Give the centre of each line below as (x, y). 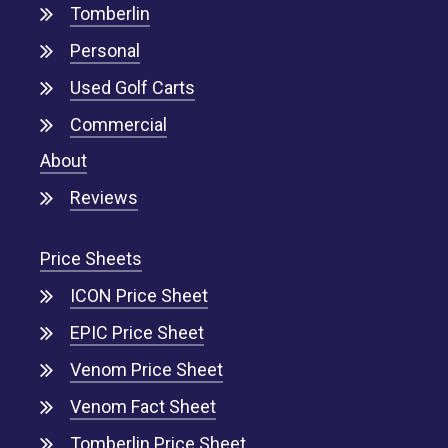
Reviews (103, 197)
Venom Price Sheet (146, 369)
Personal (104, 50)
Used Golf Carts (132, 87)
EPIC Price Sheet (136, 332)
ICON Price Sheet (138, 295)
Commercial (118, 124)
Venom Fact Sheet (142, 406)
